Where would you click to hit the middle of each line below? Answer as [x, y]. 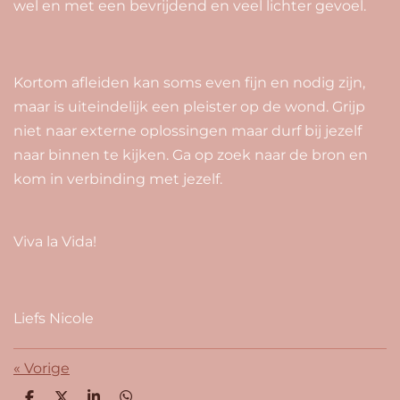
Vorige [47, 368]
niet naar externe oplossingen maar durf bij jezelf [187, 130]
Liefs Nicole [54, 318]
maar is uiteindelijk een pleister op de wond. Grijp [189, 106]
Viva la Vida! [55, 241]
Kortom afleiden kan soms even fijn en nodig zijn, [189, 82]
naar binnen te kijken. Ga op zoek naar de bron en [191, 154]
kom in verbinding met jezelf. [118, 179]
